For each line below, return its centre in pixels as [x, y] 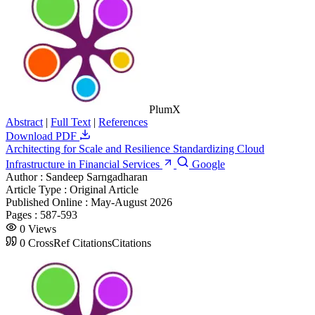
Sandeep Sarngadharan [97, 176]
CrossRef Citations [70, 243]
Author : [26, 176]
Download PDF [43, 136]
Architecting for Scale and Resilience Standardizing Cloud [135, 148]
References [123, 122]
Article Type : [38, 189]
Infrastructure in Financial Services [84, 164]
